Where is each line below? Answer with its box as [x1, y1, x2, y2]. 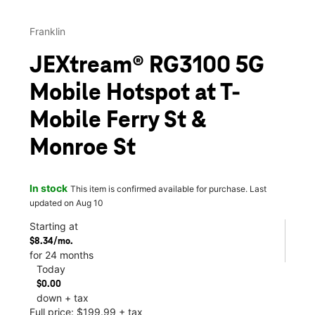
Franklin [30, 25, 65, 38]
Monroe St [30, 136, 136, 162]
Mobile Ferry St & [30, 108, 206, 134]
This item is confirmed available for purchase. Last [70, 183, 266, 194]
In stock [30, 181, 67, 194]
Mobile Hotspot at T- [30, 81, 240, 107]
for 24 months [30, 248, 94, 261]
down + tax [37, 291, 89, 304]
